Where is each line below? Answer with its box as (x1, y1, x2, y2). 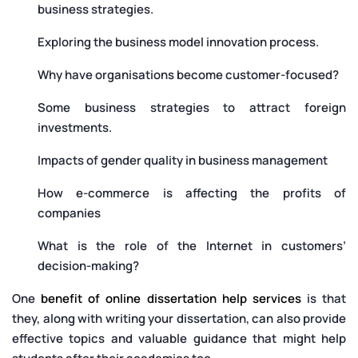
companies (38, 205, 101, 222)
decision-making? (38, 257, 139, 275)
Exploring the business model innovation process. (38, 34, 319, 51)
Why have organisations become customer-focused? (38, 66, 339, 84)
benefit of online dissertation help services (41, 290, 301, 308)
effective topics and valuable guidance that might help (12, 330, 346, 348)
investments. (38, 119, 112, 137)
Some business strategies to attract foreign (38, 99, 346, 117)
